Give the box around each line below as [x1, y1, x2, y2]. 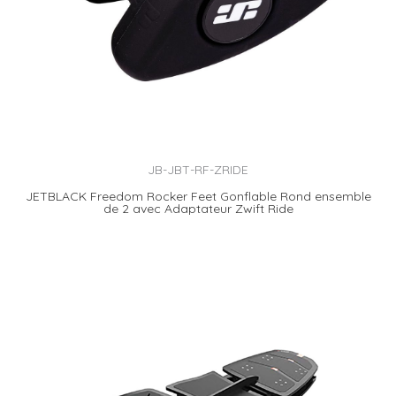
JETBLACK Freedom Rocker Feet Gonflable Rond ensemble [25, 187, 371, 204]
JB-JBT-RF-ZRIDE [148, 162, 248, 179]
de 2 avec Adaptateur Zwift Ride [103, 200, 293, 217]
